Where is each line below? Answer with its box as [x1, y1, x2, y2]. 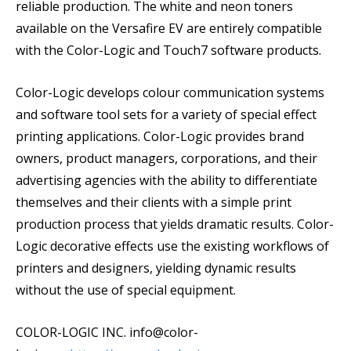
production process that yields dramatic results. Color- [16, 215, 334, 233]
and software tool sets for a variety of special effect [16, 106, 317, 123]
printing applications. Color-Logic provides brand [16, 128, 304, 145]
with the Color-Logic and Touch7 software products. [16, 42, 324, 59]
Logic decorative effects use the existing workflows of [16, 237, 329, 255]
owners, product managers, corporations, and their [16, 150, 317, 167]
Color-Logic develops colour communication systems [16, 84, 324, 101]
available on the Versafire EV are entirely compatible [16, 20, 322, 37]
